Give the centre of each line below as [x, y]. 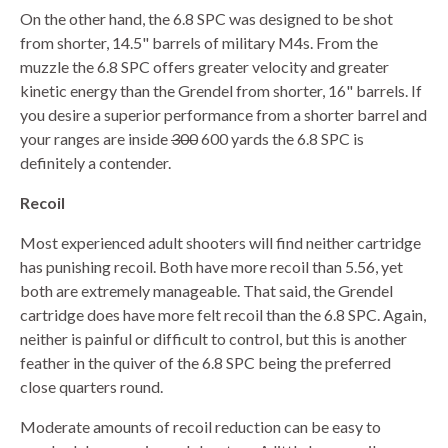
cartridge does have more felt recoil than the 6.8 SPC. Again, [223, 314]
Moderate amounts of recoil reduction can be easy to [200, 426]
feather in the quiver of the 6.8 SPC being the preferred [205, 362]
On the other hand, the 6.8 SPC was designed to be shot [206, 18]
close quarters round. [91, 386]
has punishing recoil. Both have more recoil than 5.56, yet [211, 266]
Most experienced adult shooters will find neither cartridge [220, 242]
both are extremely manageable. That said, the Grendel [206, 290]
